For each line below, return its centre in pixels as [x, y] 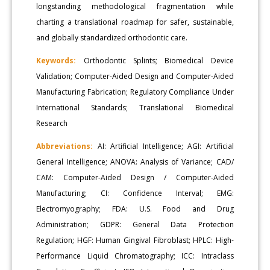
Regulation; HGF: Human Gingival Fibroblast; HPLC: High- [135, 240]
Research [52, 123]
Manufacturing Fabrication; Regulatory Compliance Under [135, 92]
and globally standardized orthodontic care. [112, 37]
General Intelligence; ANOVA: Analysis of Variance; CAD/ [135, 162]
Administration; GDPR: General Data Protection [135, 224]
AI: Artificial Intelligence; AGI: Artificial [163, 146]
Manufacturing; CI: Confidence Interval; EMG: [135, 193]
